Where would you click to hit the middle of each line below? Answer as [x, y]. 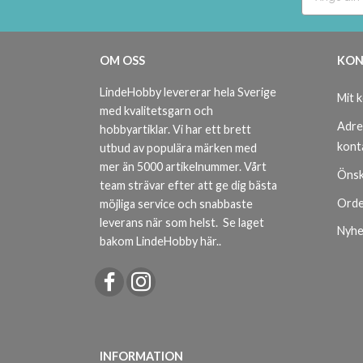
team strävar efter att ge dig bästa [188, 186]
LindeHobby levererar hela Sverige [188, 92]
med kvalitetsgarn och [156, 111]
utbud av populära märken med [178, 148]
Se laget [243, 223]
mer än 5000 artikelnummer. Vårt [183, 167]
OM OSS [122, 61]
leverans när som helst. [161, 223]
